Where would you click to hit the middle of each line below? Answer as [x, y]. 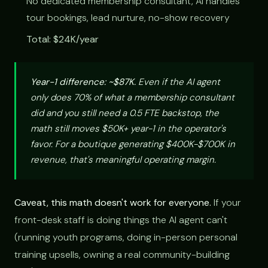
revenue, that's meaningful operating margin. [123, 159]
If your [226, 202]
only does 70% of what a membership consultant [133, 97]
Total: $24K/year [63, 39]
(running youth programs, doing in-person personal [126, 237]
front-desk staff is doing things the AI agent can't [121, 220]
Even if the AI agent [178, 82]
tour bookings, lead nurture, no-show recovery [128, 17]
